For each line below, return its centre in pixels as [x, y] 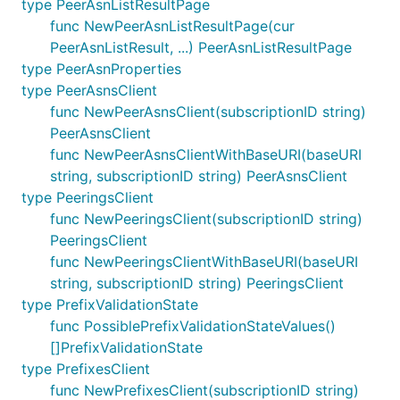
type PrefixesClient [86, 369]
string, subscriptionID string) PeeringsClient [197, 283]
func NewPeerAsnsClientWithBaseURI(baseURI [206, 154]
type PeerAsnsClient [89, 90]
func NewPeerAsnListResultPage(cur [172, 26]
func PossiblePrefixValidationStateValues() [193, 326]
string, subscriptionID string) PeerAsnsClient [199, 176]
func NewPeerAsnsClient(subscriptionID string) [208, 112]
